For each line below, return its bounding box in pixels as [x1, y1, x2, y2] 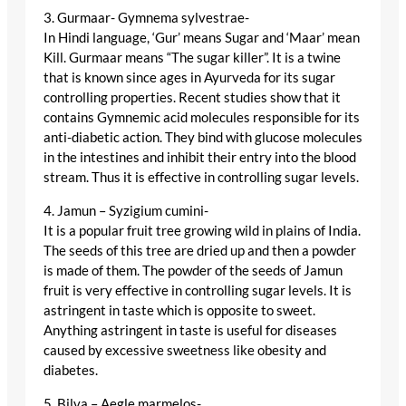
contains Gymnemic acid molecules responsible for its [43, 110, 360, 126]
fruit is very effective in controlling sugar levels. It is [43, 282, 352, 298]
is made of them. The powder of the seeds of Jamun [43, 262, 343, 278]
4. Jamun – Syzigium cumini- [43, 202, 208, 218]
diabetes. [43, 362, 98, 378]
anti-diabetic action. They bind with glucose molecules [43, 130, 362, 146]
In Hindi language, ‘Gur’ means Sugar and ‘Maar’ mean [43, 30, 360, 46]
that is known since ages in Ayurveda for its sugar [43, 70, 335, 86]
